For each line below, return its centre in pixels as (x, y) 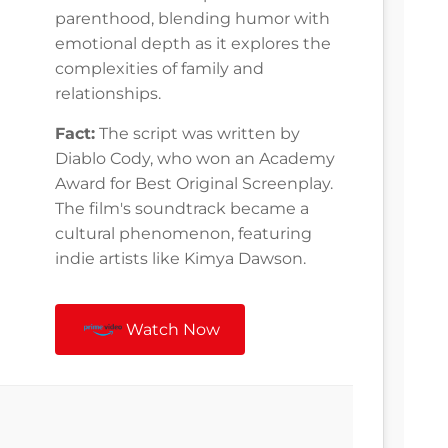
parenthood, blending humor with (192, 19)
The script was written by (197, 134)
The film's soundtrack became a (182, 209)
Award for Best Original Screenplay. (194, 184)
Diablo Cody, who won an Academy (195, 159)
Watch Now (173, 330)
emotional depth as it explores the (193, 44)
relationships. (108, 94)
